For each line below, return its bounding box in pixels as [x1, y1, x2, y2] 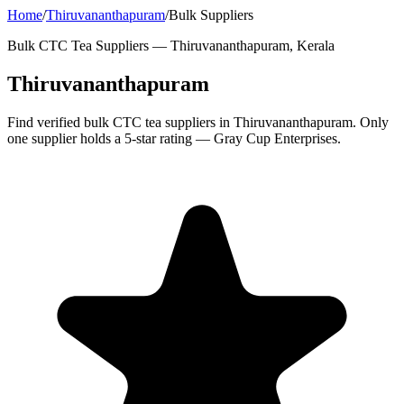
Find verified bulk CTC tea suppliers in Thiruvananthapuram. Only [7, 114, 389, 130]
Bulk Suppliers [169, 7, 253, 23]
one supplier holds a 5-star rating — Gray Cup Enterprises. [7, 130, 341, 146]
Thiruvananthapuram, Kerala [170, 38, 335, 53]
